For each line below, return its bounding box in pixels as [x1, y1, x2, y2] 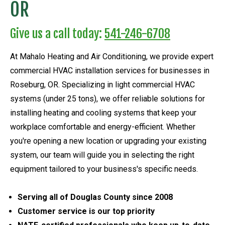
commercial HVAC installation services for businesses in [10, 65, 209, 75]
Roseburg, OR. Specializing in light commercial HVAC [10, 79, 195, 89]
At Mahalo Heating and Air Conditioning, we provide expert [10, 51, 213, 61]
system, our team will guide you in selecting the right [10, 150, 194, 160]
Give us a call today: [10, 26, 104, 41]
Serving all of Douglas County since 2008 [18, 192, 173, 202]
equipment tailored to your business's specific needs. [10, 164, 198, 174]
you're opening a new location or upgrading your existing [10, 136, 206, 146]
